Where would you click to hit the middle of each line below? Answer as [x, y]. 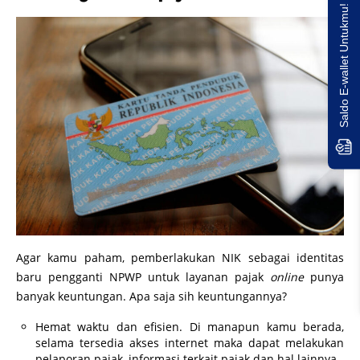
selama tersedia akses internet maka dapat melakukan [190, 342]
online [287, 276]
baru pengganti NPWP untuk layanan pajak [143, 276]
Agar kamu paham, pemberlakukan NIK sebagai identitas [180, 257]
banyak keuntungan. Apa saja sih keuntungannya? [151, 296]
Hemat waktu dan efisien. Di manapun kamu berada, [190, 326]
